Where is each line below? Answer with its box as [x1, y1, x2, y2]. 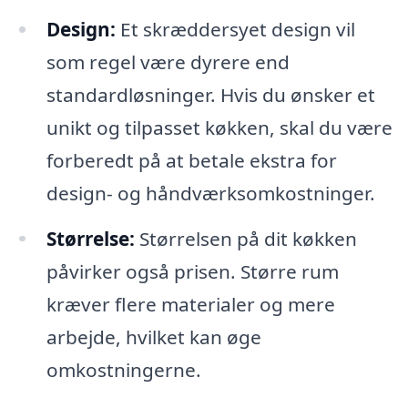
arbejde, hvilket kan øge [46, 323, 261, 350]
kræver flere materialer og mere [46, 291, 335, 317]
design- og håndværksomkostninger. [46, 179, 375, 206]
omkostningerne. [46, 356, 201, 382]
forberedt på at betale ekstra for [46, 147, 337, 173]
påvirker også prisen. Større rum [46, 258, 339, 284]
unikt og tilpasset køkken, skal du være [46, 114, 393, 140]
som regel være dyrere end [46, 48, 290, 75]
